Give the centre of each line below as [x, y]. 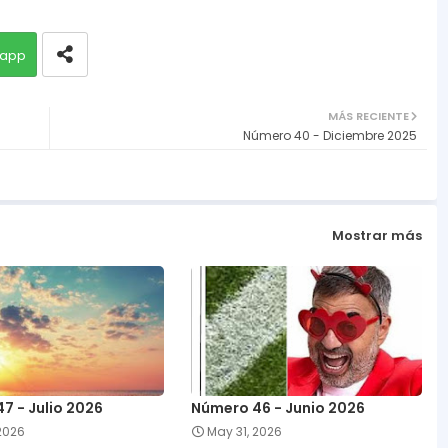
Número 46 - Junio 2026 [277, 407]
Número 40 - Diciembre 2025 [329, 135]
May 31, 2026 [244, 431]
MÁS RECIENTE [368, 115]
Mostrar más [376, 236]
